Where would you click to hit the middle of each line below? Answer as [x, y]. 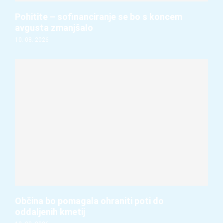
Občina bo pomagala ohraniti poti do [89, 201]
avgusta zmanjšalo [54, 27]
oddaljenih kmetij [50, 212]
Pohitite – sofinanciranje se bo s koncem [99, 16]
